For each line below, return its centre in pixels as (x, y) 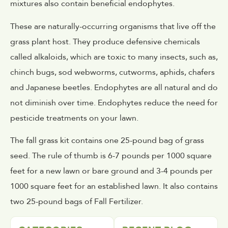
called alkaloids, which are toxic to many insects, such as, (114, 57)
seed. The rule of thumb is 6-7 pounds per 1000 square (111, 155)
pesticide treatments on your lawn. (74, 118)
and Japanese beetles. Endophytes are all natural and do (114, 87)
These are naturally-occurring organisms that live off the (113, 26)
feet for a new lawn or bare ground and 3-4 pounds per (111, 171)
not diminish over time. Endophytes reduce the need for (114, 103)
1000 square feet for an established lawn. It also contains (114, 186)
